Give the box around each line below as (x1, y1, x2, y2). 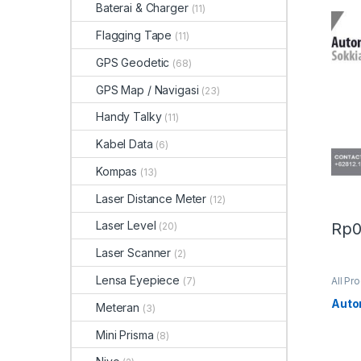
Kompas (96, 164, 138, 178)
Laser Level (96, 218, 156, 233)
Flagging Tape (96, 27, 172, 42)
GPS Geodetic (96, 55, 170, 69)
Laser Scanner (96, 246, 172, 260)
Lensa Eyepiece (96, 272, 180, 287)
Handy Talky (96, 110, 162, 124)
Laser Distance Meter (96, 191, 207, 205)
